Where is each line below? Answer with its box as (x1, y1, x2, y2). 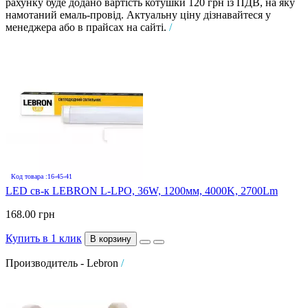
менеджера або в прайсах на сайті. (5, 21, 169, 33)
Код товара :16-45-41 (11, 172, 72, 180)
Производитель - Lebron (5, 256, 121, 269)
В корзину (90, 233, 131, 244)
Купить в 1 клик (5, 232, 82, 244)
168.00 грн (5, 208, 55, 220)
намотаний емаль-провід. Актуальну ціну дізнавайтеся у (5, 8, 271, 21)
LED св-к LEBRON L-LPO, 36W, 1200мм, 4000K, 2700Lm (5, 184, 278, 197)
